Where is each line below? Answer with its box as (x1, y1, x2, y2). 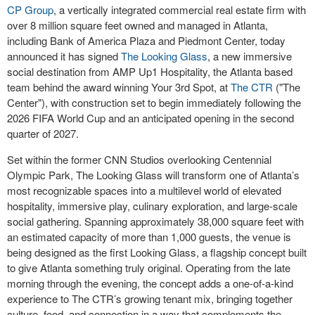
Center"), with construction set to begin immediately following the (7, 95, 301, 110)
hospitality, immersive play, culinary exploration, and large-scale (7, 198, 297, 214)
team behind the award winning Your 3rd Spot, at (7, 79, 231, 95)
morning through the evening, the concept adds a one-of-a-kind (7, 276, 293, 291)
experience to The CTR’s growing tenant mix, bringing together (7, 291, 292, 307)
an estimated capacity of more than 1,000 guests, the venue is (7, 229, 291, 245)
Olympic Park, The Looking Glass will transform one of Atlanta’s (7, 167, 300, 183)
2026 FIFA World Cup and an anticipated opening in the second (7, 110, 294, 126)
